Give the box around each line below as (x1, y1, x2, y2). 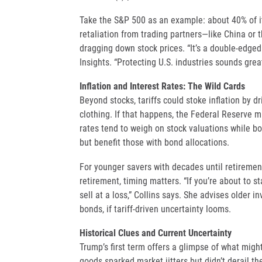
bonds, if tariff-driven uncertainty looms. (79, 203, 231, 215)
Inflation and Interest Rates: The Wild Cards (79, 81, 245, 92)
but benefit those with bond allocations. (79, 137, 229, 149)
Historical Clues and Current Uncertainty (79, 227, 232, 239)
